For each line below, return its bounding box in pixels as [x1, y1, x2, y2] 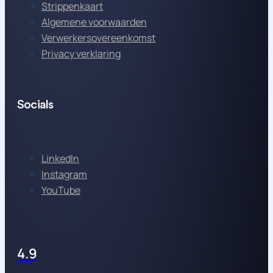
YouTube [41, 183, 80, 197]
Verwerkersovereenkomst [41, 31, 155, 45]
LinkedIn [41, 151, 79, 165]
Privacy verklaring [41, 47, 121, 61]
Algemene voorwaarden [41, 15, 147, 29]
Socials [17, 98, 54, 111]
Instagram [41, 167, 87, 181]
